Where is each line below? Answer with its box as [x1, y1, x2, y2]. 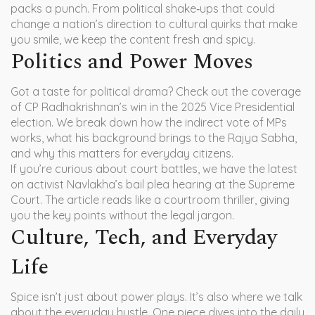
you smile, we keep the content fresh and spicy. [11, 32, 255, 46]
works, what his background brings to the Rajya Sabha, [11, 131, 297, 145]
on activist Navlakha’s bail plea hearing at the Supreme [11, 177, 295, 191]
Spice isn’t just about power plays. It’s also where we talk [11, 290, 302, 304]
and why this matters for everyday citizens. [11, 146, 233, 160]
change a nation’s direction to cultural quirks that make [11, 17, 297, 31]
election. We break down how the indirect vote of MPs [11, 115, 287, 129]
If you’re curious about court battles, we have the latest [11, 162, 297, 176]
